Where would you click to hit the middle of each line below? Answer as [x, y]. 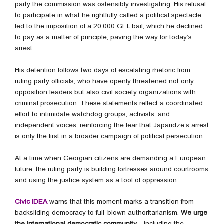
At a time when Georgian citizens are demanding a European [110, 158]
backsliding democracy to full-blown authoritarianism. [98, 213]
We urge [194, 213]
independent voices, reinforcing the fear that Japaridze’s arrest [112, 125]
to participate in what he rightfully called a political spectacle [108, 15]
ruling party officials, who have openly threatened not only [104, 81]
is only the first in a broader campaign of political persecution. [110, 136]
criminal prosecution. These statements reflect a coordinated [109, 103]
